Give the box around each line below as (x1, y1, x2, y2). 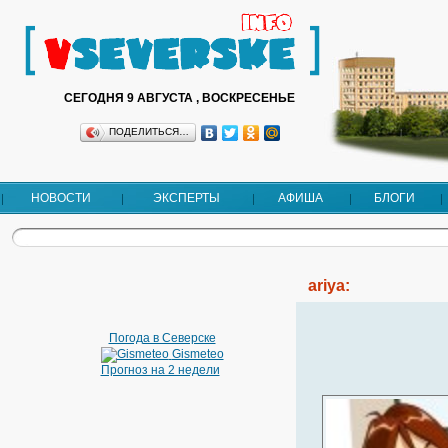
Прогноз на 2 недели (100, 363, 220, 377)
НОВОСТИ (31, 191, 91, 205)
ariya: (308, 277, 351, 294)
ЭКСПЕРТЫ (153, 191, 220, 205)
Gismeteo (171, 347, 224, 362)
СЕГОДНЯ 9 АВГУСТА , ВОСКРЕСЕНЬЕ (64, 91, 295, 105)
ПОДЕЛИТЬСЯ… (108, 126, 189, 137)
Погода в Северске (108, 331, 216, 345)
